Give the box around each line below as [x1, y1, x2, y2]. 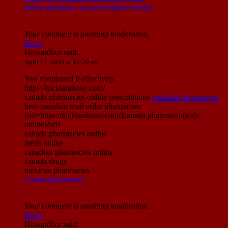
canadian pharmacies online [24, 148, 113, 157]
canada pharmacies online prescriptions [24, 93, 152, 102]
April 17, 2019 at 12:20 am [24, 58, 99, 66]
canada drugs [24, 157, 67, 166]
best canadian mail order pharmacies [24, 102, 140, 111]
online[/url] [24, 120, 60, 129]
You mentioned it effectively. [24, 74, 117, 83]
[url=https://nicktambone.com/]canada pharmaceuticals [24, 111, 199, 120]
